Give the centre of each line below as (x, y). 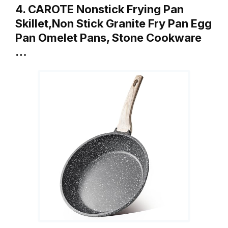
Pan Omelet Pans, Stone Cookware (108, 37)
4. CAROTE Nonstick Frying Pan (99, 9)
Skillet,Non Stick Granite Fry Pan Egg (113, 23)
